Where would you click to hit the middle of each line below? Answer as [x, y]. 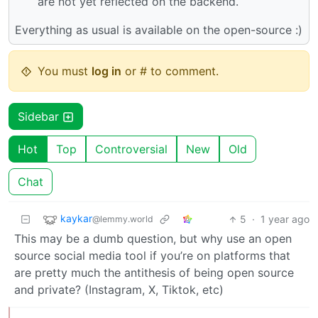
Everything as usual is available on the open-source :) [159, 30]
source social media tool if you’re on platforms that [152, 256]
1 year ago [285, 219]
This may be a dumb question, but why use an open [153, 239]
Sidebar [40, 117]
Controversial [131, 149]
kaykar [76, 219]
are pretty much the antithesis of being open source [154, 273]
